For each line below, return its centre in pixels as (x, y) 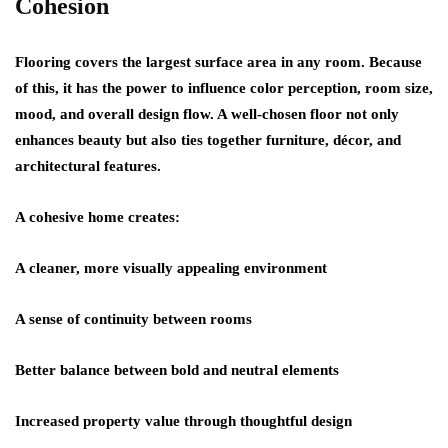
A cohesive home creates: (97, 217)
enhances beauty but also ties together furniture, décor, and (208, 140)
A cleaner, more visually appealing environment (171, 268)
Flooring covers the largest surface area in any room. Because (218, 62)
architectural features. (88, 166)
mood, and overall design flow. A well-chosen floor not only (207, 114)
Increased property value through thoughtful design (183, 421)
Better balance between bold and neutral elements (177, 370)
